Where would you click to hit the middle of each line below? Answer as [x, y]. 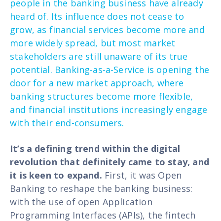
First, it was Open [142, 175]
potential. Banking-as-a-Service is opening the [110, 69]
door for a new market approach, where [97, 83]
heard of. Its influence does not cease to [97, 16]
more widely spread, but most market [93, 43]
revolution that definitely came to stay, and [110, 162]
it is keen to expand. [56, 175]
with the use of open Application [81, 202]
